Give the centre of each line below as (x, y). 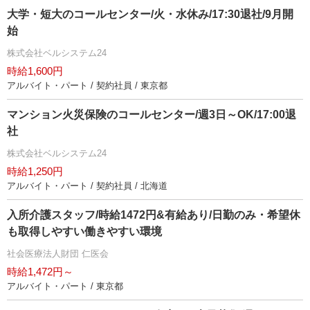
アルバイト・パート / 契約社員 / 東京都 (87, 85)
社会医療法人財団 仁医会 (58, 253)
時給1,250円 (35, 171)
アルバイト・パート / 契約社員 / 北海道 (87, 185)
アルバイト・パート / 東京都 (65, 286)
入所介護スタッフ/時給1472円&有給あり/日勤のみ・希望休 (154, 215)
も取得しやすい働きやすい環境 (84, 231)
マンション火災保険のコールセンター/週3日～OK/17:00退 (152, 114)
